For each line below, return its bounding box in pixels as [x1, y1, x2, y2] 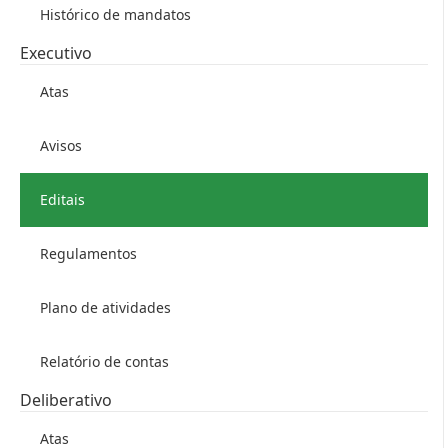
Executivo [20, 42, 92, 64]
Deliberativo [20, 389, 112, 411]
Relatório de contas [40, 352, 169, 371]
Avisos [40, 136, 82, 155]
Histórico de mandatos [40, 5, 191, 24]
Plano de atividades [40, 298, 171, 317]
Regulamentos [40, 244, 137, 263]
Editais [40, 190, 85, 209]
